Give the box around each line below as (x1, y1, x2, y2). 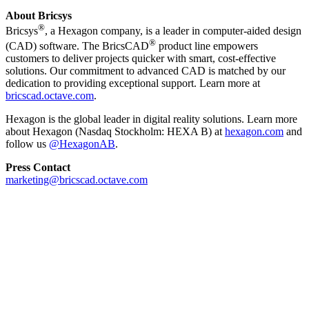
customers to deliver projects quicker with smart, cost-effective (6, 52, 276, 65)
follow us (6, 138, 49, 150)
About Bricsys (6, 9, 72, 21)
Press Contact (6, 161, 70, 174)
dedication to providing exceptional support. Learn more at (6, 77, 260, 90)
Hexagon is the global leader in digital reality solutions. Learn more (6, 113, 297, 126)
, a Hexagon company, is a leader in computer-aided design (45, 24, 301, 37)
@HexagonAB (49, 138, 115, 150)
